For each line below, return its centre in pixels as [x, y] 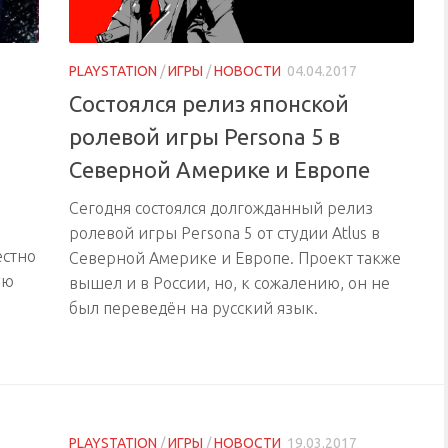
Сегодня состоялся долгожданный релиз [221, 208]
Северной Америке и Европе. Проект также [235, 258]
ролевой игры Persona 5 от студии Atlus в [224, 233]
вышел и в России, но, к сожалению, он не [229, 283]
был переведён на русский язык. [193, 308]
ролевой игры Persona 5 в [204, 137]
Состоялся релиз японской [209, 104]
